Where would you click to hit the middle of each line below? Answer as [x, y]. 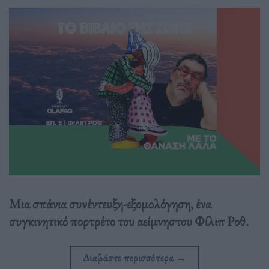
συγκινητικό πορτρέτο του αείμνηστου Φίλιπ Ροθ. [130, 221]
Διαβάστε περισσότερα [129, 257]
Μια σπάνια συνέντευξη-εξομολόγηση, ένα [110, 204]
